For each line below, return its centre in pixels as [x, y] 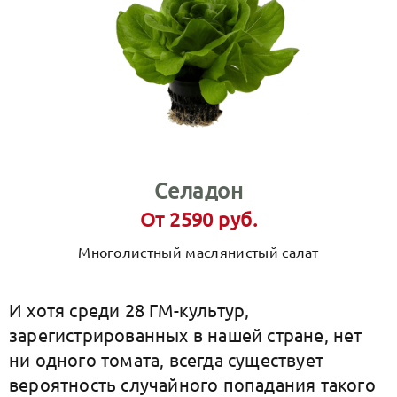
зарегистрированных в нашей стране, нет [186, 335]
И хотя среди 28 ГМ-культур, [129, 310]
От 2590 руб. [198, 219]
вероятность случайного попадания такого [192, 384]
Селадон [198, 190]
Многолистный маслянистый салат [198, 252]
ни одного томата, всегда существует [167, 359]
